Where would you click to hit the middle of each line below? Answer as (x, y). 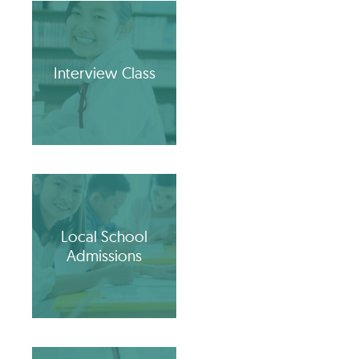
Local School (104, 237)
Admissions (104, 256)
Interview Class (104, 73)
